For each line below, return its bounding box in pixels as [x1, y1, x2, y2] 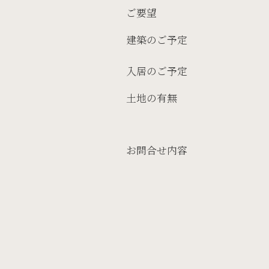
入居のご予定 [126, 64, 188, 79]
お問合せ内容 [126, 142, 188, 157]
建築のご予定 [126, 32, 188, 47]
